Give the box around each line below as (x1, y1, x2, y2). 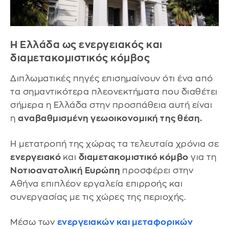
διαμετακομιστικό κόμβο (78, 152, 189, 162)
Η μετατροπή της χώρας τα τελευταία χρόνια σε (10, 139, 219, 148)
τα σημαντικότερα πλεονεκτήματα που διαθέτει (10, 87, 218, 97)
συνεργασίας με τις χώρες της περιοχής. (10, 192, 186, 201)
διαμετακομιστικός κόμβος (10, 53, 150, 63)
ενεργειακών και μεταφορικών (57, 218, 193, 227)
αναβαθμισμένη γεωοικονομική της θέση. (18, 114, 202, 123)
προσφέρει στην (122, 166, 193, 175)
